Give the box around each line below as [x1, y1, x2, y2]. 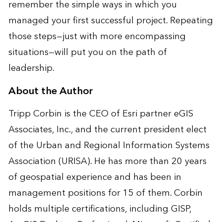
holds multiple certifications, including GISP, [8, 201, 191, 217]
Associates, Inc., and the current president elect [8, 121, 207, 137]
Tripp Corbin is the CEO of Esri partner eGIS [8, 106, 193, 121]
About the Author [8, 82, 93, 100]
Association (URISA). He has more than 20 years [8, 153, 207, 169]
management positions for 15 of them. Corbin [8, 185, 203, 201]
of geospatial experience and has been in [8, 169, 181, 185]
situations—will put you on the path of [8, 44, 167, 60]
